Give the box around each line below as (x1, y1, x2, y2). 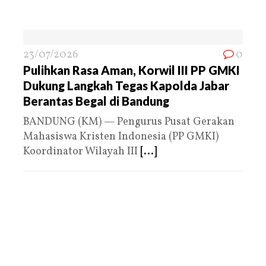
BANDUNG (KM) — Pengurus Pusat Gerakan (23, 114, 235, 129)
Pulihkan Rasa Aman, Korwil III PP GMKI (23, 62, 240, 77)
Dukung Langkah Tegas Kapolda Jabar (23, 78, 229, 93)
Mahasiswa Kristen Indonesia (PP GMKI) (23, 129, 218, 144)
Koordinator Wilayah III (23, 144, 140, 159)
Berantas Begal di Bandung (23, 93, 169, 108)
